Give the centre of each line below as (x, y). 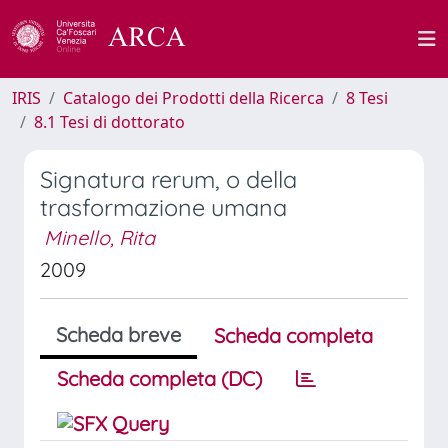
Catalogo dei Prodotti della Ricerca (193, 98)
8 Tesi (367, 98)
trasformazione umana (163, 207)
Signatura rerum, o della (168, 179)
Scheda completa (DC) (159, 378)
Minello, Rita (99, 237)
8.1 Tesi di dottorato (109, 122)
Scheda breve (118, 334)
